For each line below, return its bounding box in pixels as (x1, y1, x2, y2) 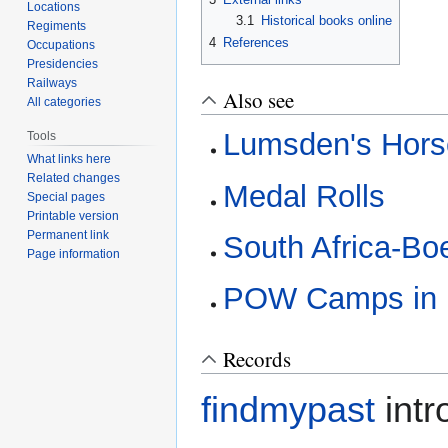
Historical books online (260, 12, 392, 28)
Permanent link (27, 228, 110, 243)
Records (223, 345, 291, 374)
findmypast (201, 390, 375, 431)
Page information (27, 247, 121, 262)
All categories (27, 94, 102, 109)
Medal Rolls (223, 178, 386, 214)
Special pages (27, 190, 106, 205)
